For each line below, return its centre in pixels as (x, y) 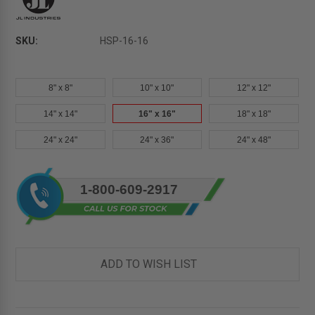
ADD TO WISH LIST (148, 264)
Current (33, 174)
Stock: (30, 189)
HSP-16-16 (124, 41)
